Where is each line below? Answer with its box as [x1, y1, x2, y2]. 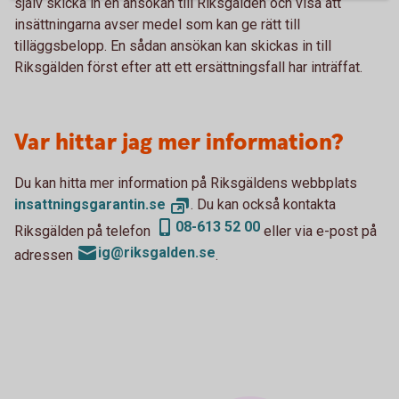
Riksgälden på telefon [14, 222, 154, 240]
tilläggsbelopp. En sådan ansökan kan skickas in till [14, 37, 331, 54]
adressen [14, 246, 77, 264]
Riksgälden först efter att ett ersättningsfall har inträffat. [14, 59, 362, 76]
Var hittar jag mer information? [14, 127, 343, 159]
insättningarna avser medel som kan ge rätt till [14, 16, 300, 33]
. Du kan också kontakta [191, 196, 336, 213]
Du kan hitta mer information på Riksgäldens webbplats [14, 175, 357, 191]
